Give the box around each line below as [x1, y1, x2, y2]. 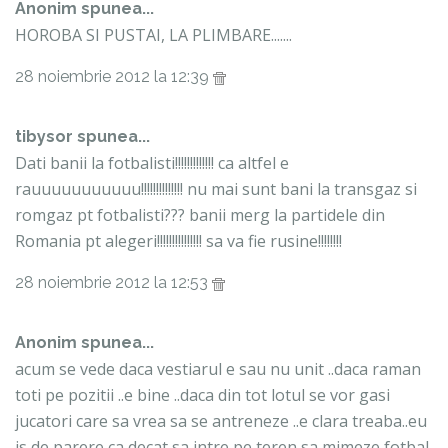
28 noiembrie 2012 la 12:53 [15, 273, 212, 293]
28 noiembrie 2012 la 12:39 [15, 67, 213, 87]
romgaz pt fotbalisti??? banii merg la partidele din [15, 204, 385, 227]
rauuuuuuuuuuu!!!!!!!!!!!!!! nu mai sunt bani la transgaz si [15, 178, 417, 201]
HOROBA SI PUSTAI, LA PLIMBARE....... [15, 24, 292, 47]
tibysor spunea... [15, 127, 150, 147]
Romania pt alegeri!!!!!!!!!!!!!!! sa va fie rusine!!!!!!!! [15, 230, 342, 253]
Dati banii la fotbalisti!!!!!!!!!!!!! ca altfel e [15, 152, 289, 175]
